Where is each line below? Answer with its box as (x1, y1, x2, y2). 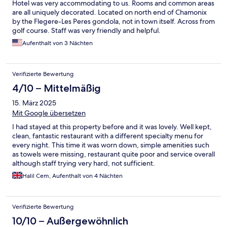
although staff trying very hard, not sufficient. (12, 159, 155, 168)
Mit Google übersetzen (12, 108, 86, 118)
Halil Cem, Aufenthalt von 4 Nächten (22, 172, 123, 180)
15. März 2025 (12, 98, 56, 108)
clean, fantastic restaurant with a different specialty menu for (12, 131, 203, 141)
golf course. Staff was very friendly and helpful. (12, 26, 161, 35)
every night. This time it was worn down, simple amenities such (12, 140, 209, 150)
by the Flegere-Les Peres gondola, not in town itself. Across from (12, 17, 215, 26)
